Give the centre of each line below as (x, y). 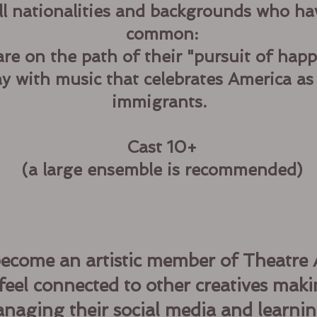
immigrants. (162, 102)
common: (162, 34)
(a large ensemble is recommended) (162, 169)
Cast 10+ (162, 147)
